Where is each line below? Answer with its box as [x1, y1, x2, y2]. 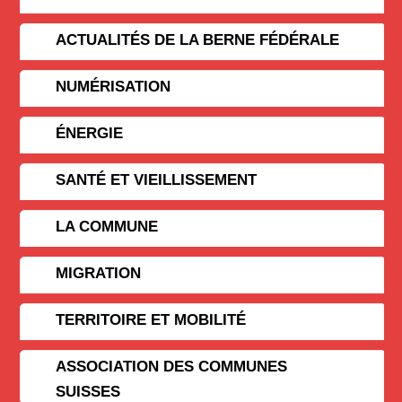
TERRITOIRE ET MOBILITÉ [56, 310, 247, 328]
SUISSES [56, 382, 121, 400]
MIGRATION [56, 264, 142, 282]
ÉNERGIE [56, 124, 124, 142]
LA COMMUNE [56, 217, 159, 235]
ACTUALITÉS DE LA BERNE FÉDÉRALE [56, 31, 340, 48]
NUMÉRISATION [56, 77, 171, 95]
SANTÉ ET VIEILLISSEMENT [56, 170, 258, 188]
